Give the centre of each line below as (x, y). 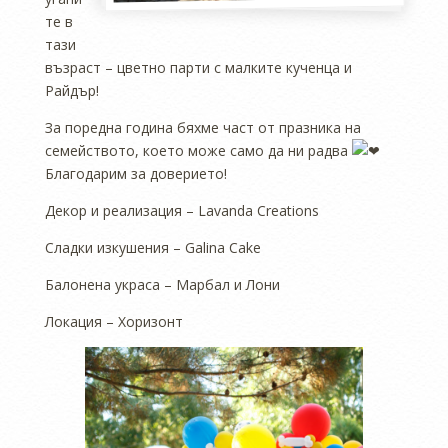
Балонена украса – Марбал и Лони (162, 284)
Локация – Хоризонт (114, 321)
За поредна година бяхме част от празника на (203, 127)
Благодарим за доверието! (136, 173)
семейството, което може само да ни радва (198, 150)
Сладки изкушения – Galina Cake (153, 247)
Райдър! (72, 90)
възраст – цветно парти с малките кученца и (198, 67)
